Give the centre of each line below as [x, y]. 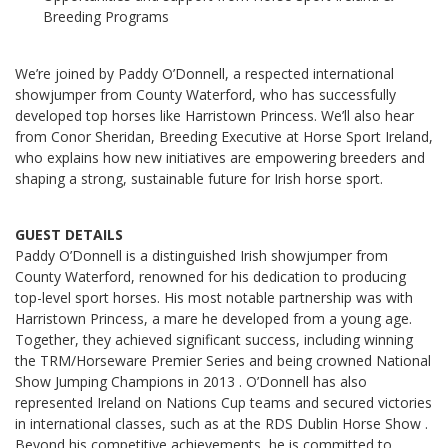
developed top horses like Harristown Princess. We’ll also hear [214, 115]
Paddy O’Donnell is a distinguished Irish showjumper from [201, 255]
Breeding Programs [106, 16]
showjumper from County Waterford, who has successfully [205, 94]
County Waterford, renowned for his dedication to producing [210, 276]
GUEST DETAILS [69, 234]
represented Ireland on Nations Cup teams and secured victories [223, 402]
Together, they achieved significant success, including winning [214, 339]
